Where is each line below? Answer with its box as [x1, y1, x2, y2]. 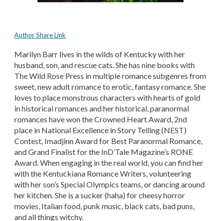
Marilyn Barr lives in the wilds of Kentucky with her [14, 49, 185, 59]
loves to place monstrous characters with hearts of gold [14, 93, 201, 102]
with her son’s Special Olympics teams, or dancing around [14, 180, 205, 189]
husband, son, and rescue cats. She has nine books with [14, 60, 195, 70]
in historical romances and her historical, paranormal [14, 104, 189, 113]
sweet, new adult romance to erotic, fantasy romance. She [14, 82, 206, 91]
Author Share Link [14, 31, 66, 39]
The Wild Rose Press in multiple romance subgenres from [14, 71, 207, 80]
